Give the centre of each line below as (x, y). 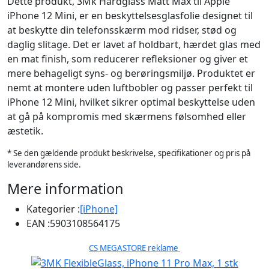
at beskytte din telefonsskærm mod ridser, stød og (122, 30)
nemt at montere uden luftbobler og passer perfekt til (130, 88)
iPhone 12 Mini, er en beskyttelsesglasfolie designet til (130, 16)
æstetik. (25, 131)
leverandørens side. (44, 165)
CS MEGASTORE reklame (134, 248)
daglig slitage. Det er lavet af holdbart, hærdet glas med (134, 44)
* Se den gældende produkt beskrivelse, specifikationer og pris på (129, 153)
